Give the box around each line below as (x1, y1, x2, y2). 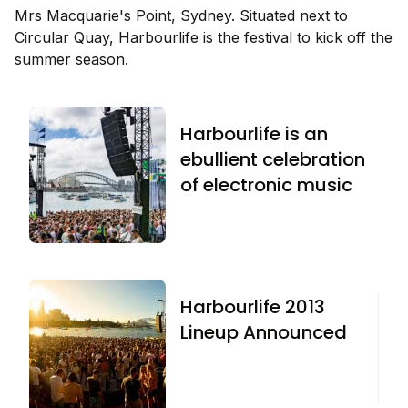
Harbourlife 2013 (180, 293, 325, 320)
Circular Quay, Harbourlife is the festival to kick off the (15, 27, 393, 46)
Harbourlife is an (180, 120, 328, 147)
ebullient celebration (180, 146, 365, 172)
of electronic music (180, 171, 352, 198)
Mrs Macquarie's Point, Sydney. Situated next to (15, 5, 348, 25)
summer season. (15, 49, 128, 68)
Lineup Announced (180, 319, 347, 345)
